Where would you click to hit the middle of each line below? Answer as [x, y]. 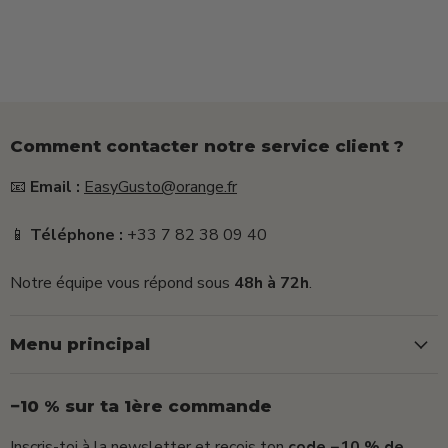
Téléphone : [76, 235]
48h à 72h [271, 283]
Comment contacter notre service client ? [207, 146]
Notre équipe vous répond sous [122, 283]
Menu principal [80, 344]
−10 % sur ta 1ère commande [141, 406]
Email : [55, 187]
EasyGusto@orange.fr [160, 187]
